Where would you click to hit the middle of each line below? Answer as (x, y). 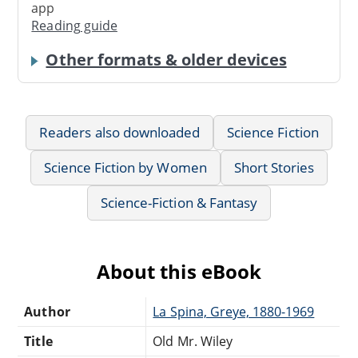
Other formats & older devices (166, 59)
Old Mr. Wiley (193, 341)
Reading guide (74, 26)
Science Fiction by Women (125, 167)
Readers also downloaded (120, 132)
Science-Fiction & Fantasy (179, 202)
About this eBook (179, 271)
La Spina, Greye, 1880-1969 (234, 311)
